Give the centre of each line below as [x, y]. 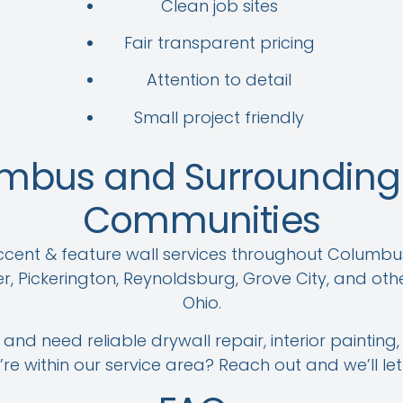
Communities [201, 221]
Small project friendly [219, 117]
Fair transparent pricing [219, 43]
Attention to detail [219, 80]
